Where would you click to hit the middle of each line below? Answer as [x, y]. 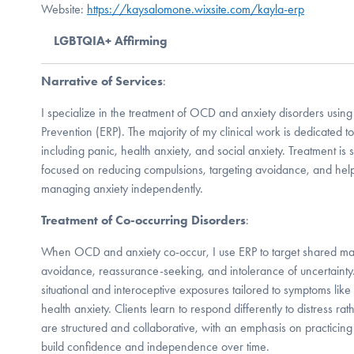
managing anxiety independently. [122, 188]
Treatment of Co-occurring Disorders [143, 220]
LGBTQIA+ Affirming [111, 40]
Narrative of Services [102, 81]
